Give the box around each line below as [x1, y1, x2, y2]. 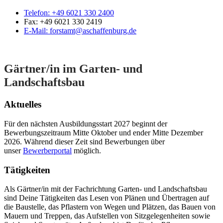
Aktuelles [4, 99, 41, 110]
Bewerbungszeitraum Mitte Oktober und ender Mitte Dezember [4, 128, 203, 137]
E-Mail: [24, 26, 50, 35]
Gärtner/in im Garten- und [4, 62, 142, 76]
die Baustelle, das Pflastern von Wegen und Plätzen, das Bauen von [4, 203, 216, 212]
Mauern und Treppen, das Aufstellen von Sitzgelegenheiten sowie [4, 212, 210, 221]
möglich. [72, 146, 101, 155]
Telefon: [24, 8, 52, 17]
